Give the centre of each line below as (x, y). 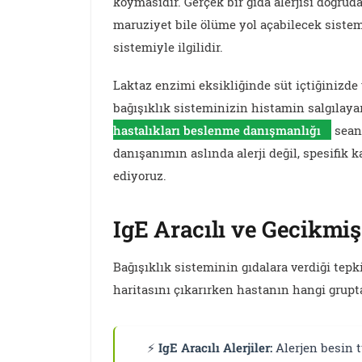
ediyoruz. (140, 176)
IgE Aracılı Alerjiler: (216, 348)
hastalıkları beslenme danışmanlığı (217, 130)
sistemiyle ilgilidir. (168, 47)
